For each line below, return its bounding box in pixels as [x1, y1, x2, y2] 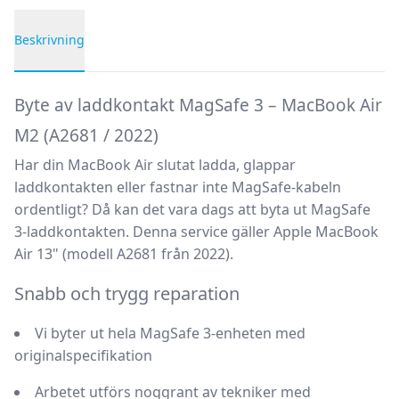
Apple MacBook [273, 222, 379, 241]
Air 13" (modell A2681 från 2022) [14, 244, 230, 264]
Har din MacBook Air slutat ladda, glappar [14, 155, 296, 175]
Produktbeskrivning [13, 72, 148, 92]
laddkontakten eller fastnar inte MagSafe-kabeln [14, 177, 341, 197]
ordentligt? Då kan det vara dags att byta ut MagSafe [14, 199, 370, 219]
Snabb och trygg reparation [14, 281, 240, 305]
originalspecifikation [14, 346, 152, 365]
